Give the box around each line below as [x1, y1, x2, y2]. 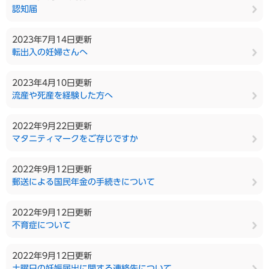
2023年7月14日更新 [12, 35, 92, 44]
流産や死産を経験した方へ [12, 91, 113, 100]
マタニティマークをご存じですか [12, 134, 138, 143]
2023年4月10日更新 [12, 79, 92, 87]
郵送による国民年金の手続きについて [12, 178, 155, 186]
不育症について [12, 221, 71, 229]
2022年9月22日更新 [12, 122, 92, 130]
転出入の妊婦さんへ [12, 48, 88, 56]
